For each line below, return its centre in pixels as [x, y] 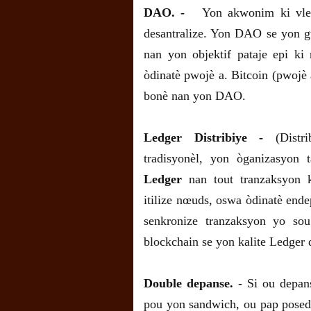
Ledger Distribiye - [204, 138]
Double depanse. [188, 284]
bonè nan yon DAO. [195, 96]
